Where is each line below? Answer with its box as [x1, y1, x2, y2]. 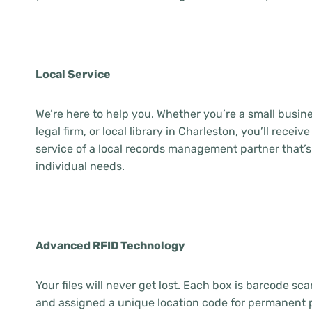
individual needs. [36, 159, 125, 173]
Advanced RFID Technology [36, 239, 185, 252]
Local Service [36, 68, 111, 81]
